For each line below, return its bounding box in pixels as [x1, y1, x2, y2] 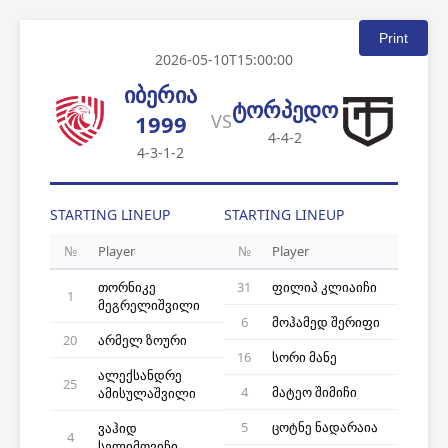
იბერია [124, 79, 197, 109]
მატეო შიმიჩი [272, 383, 357, 401]
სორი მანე [272, 348, 337, 366]
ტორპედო [232, 94, 338, 124]
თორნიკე [98, 278, 156, 296]
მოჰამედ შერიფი [272, 313, 380, 331]
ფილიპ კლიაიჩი [272, 278, 377, 296]
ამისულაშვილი [98, 384, 196, 402]
